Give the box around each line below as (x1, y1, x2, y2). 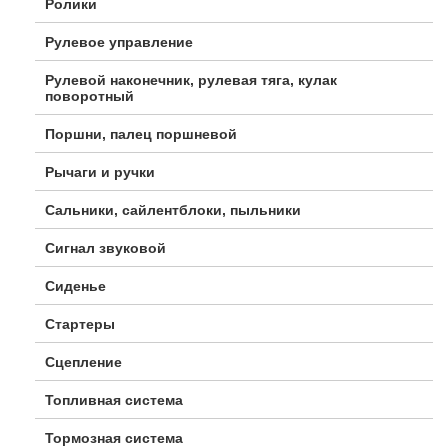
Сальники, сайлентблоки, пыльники (45, 202, 301, 219)
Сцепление (45, 354, 122, 371)
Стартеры (45, 316, 115, 333)
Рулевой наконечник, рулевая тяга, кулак (45, 72, 337, 89)
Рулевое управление (45, 34, 193, 51)
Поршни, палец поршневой (45, 126, 237, 143)
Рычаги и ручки (45, 164, 155, 181)
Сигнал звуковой (45, 240, 166, 257)
